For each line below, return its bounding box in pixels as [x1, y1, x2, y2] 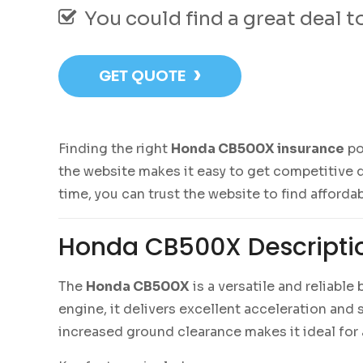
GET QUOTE [99, 67, 186, 85]
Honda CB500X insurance [171, 140, 344, 157]
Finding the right [58, 140, 171, 157]
